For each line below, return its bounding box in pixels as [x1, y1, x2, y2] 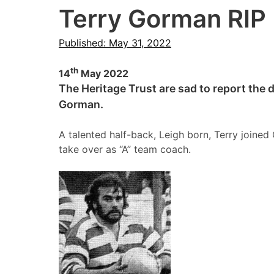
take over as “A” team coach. [59, 143, 191, 156]
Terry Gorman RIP [59, 4, 266, 34]
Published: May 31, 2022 [59, 37, 171, 49]
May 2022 [78, 67, 128, 80]
